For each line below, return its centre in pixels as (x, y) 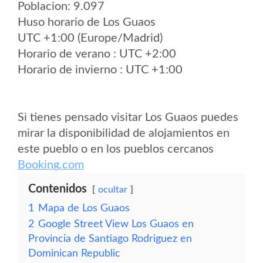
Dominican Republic (74, 253)
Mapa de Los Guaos (84, 208)
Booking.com (51, 165)
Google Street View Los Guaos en (116, 224)
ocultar (113, 190)
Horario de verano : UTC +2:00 (97, 54)
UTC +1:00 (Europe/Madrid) (90, 38)
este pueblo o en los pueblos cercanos (116, 149)
